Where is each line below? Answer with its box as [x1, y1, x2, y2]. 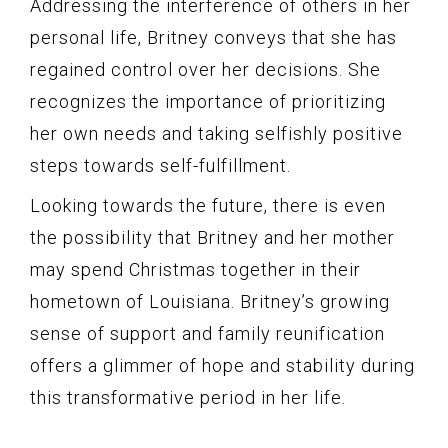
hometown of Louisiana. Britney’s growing [30, 290, 390, 312]
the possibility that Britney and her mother [30, 226, 395, 248]
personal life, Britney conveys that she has [30, 26, 397, 48]
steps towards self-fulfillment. [30, 154, 291, 176]
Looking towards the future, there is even [30, 194, 386, 216]
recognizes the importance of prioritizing [30, 90, 386, 112]
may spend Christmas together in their [30, 258, 361, 280]
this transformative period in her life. [30, 386, 346, 408]
